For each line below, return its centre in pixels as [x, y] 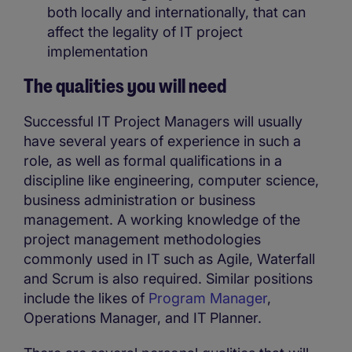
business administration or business [139, 200]
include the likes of [86, 298]
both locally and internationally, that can [176, 12]
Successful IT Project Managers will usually [163, 121]
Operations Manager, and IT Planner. [143, 317]
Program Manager [208, 298]
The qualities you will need [125, 86]
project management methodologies [142, 239]
